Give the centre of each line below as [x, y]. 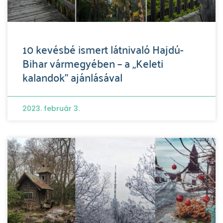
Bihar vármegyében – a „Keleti [93, 62]
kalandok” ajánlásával [72, 76]
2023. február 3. [51, 108]
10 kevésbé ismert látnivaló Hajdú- [103, 49]
